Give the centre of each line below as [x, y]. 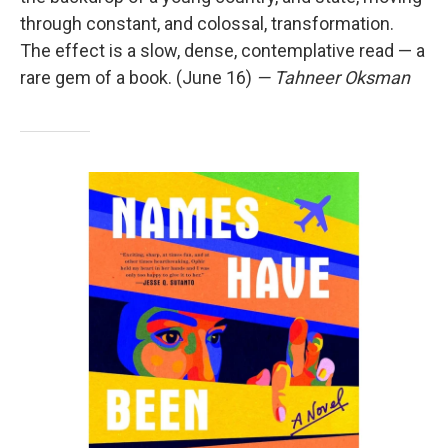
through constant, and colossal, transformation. [207, 24]
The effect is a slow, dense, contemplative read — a [222, 51]
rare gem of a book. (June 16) [138, 78]
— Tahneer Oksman [333, 78]
